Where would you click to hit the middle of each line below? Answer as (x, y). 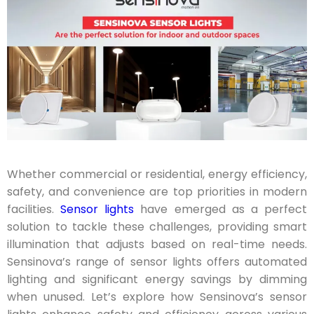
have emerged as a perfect (221, 209)
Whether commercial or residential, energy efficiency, (157, 174)
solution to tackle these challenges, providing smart (157, 226)
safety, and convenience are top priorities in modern (157, 191)
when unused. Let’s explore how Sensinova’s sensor (157, 296)
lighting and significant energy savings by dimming (157, 279)
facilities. (34, 209)
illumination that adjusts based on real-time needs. (157, 244)
